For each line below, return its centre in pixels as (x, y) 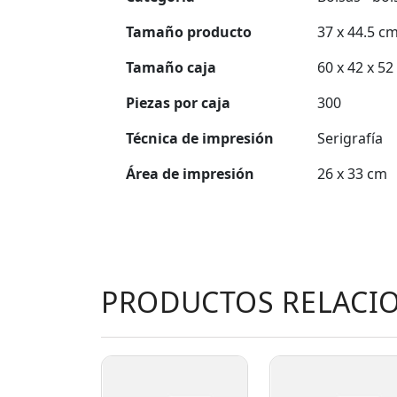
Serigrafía (350, 138)
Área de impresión (190, 174)
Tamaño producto (189, 32)
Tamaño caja (171, 67)
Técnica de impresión (200, 138)
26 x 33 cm (352, 174)
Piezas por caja (178, 103)
